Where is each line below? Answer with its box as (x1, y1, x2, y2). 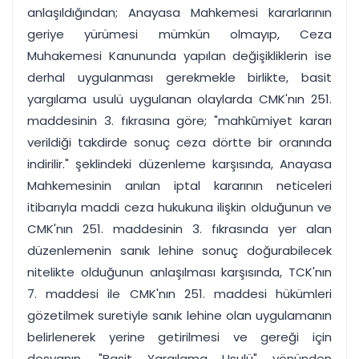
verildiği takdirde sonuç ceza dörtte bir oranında (27, 134, 332, 151)
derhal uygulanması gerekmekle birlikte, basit (27, 69, 332, 86)
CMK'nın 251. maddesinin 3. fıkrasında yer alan (27, 220, 332, 237)
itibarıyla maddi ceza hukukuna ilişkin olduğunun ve (27, 199, 332, 216)
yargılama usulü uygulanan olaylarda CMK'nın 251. (27, 91, 332, 107)
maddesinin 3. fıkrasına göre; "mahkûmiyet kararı (27, 112, 332, 129)
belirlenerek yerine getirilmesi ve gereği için (27, 329, 332, 345)
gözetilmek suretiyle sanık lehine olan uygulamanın (27, 307, 332, 324)
